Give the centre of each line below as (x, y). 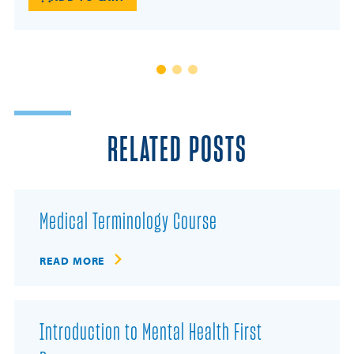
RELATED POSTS (177, 150)
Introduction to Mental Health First (151, 332)
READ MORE (72, 260)
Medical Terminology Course (128, 222)
